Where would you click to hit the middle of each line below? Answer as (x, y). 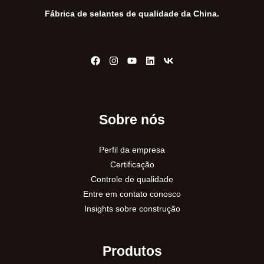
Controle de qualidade (132, 179)
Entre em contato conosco (132, 194)
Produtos (132, 251)
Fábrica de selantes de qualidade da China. (132, 14)
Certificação (132, 165)
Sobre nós (132, 119)
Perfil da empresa (132, 150)
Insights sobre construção (132, 209)
